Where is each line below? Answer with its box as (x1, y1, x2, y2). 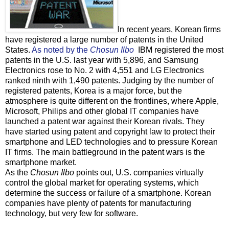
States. (5, 45, 32, 54)
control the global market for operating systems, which (5, 178, 199, 187)
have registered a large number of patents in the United (5, 35, 203, 44)
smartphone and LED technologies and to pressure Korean (5, 137, 218, 146)
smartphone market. (5, 157, 77, 167)
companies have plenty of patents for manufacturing (5, 198, 191, 208)
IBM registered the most (136, 45, 223, 54)
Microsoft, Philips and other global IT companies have (5, 106, 199, 116)
